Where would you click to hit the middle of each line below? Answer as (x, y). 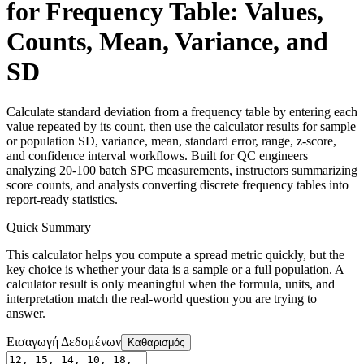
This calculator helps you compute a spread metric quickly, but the (175, 254)
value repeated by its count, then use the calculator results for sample (181, 126)
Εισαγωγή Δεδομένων (64, 341)
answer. (26, 313)
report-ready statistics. (62, 199)
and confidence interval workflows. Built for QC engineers (157, 155)
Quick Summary (49, 227)
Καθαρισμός (156, 342)
